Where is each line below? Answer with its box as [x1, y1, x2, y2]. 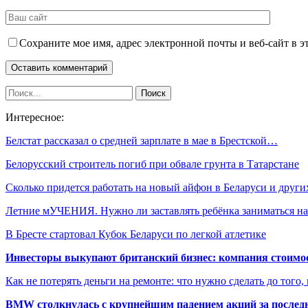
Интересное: [5, 111, 64, 123]
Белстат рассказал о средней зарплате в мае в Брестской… [5, 134, 278, 146]
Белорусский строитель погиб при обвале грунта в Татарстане [5, 157, 299, 170]
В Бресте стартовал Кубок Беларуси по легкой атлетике [5, 228, 266, 240]
